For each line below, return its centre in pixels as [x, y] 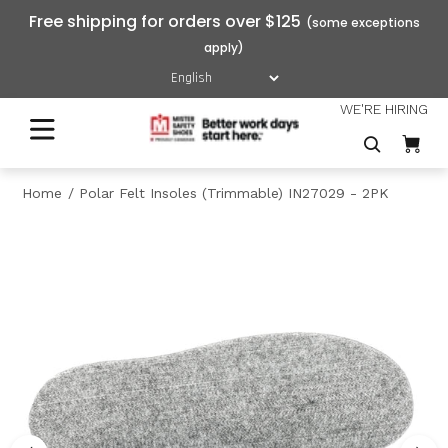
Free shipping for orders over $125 [164, 21]
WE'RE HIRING [384, 109]
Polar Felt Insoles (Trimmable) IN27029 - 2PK [234, 193]
